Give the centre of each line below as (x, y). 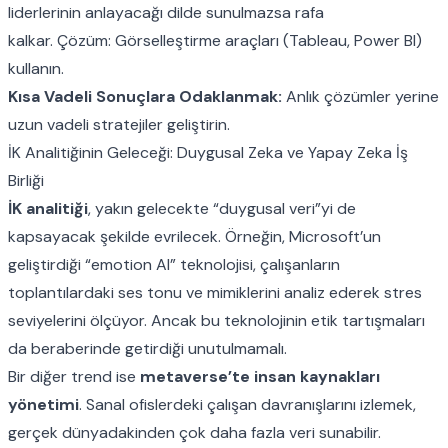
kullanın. (36, 68)
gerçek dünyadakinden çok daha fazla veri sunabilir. (194, 432)
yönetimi (43, 404)
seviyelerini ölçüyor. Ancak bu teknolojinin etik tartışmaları (216, 320)
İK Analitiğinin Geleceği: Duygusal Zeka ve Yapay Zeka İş (208, 152)
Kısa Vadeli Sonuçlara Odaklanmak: (145, 96)
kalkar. (32, 40)
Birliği (26, 180)
